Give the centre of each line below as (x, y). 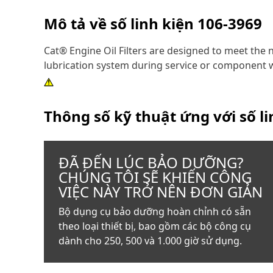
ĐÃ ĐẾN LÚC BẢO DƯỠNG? (151, 162)
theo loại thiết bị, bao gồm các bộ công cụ (155, 226)
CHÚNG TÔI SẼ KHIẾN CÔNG (155, 177)
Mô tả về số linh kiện (121, 23)
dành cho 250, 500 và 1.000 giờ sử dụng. (150, 241)
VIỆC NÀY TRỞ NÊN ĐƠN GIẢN (161, 192)
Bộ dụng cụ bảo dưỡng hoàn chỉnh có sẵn (155, 211)
